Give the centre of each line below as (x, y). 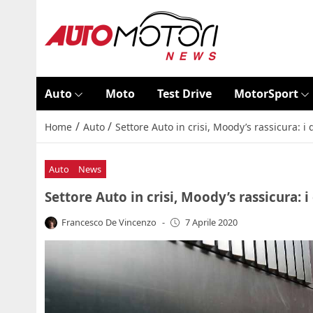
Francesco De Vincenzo (109, 222)
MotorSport (266, 94)
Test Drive (184, 94)
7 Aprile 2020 (211, 223)
